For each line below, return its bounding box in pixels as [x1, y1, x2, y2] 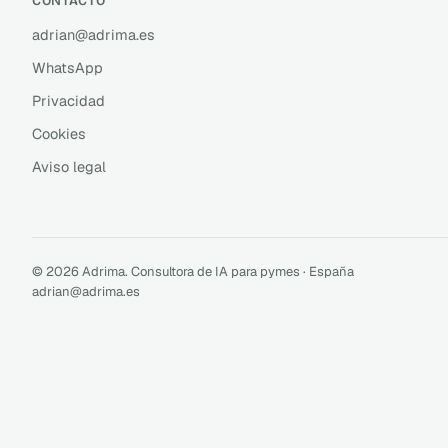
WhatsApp [32, 57, 103, 77]
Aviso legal [32, 156, 106, 176]
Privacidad [32, 90, 105, 110]
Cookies [32, 123, 86, 143]
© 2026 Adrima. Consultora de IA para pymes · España [32, 262, 354, 280]
